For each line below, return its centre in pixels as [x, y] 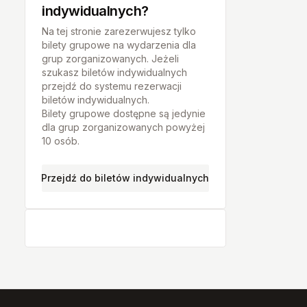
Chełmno [125, 277]
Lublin [125, 85]
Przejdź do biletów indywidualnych [125, 178]
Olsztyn [125, 249]
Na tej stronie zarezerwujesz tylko [119, 31]
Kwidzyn [125, 30]
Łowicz [125, 112]
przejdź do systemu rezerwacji [112, 86]
